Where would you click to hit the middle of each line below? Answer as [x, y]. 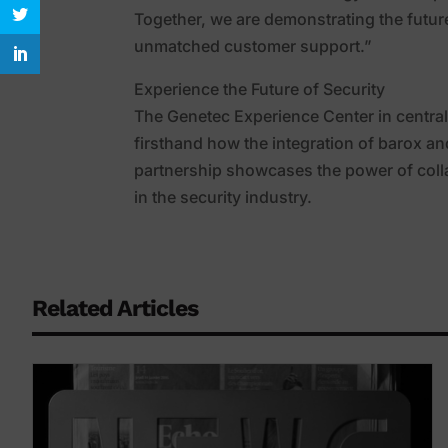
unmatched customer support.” [253, 46]
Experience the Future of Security [260, 89]
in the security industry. [223, 197]
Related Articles [115, 309]
